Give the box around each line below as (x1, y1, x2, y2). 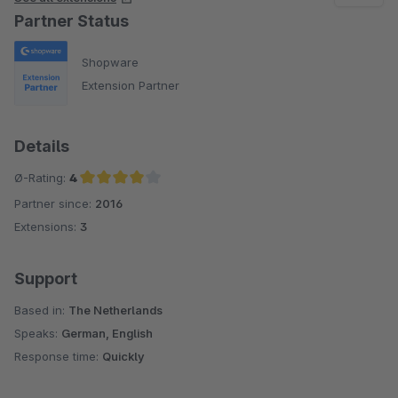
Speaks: (14, 326, 61, 341)
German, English (61, 326, 153, 341)
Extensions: (14, 219, 80, 235)
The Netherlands (68, 303, 163, 318)
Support (14, 269, 77, 289)
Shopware (82, 54, 139, 69)
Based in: (14, 303, 68, 318)
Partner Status (14, 12, 129, 30)
